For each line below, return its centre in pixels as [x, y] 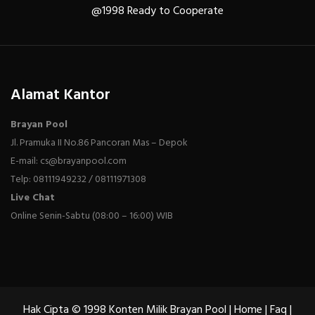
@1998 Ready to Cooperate [157, 11]
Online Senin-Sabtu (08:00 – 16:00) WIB [92, 216]
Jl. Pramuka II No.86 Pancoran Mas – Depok [99, 143]
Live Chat [33, 198]
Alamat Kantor [60, 95]
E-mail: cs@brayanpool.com [69, 161]
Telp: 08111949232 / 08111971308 [78, 179]
